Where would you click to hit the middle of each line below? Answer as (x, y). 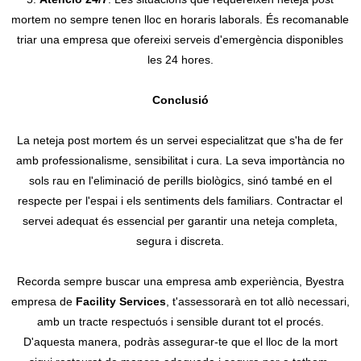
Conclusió (180, 100)
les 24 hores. (180, 59)
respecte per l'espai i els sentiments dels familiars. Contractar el (180, 200)
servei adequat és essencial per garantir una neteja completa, (180, 220)
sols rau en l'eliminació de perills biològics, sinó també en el (180, 180)
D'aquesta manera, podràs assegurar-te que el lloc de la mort (180, 341)
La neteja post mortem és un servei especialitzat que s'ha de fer (180, 140)
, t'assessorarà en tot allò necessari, (257, 301)
